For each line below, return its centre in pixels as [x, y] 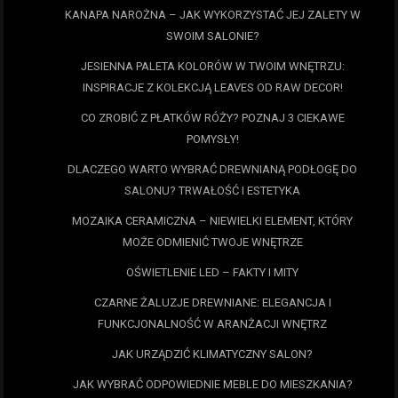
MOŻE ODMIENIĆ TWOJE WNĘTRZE [212, 242]
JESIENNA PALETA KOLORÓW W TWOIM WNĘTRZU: [212, 66]
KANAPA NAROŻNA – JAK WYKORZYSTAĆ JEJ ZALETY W [212, 14]
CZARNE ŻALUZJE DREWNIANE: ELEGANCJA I [212, 302]
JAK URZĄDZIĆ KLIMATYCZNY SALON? [212, 354]
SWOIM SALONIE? [212, 36]
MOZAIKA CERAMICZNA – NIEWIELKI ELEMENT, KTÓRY [212, 220]
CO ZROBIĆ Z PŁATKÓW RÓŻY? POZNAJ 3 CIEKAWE [212, 117]
